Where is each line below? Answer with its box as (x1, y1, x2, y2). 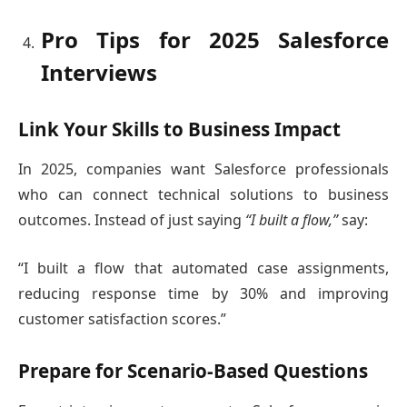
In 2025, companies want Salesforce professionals (18, 159, 389, 180)
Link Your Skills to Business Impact (18, 115, 341, 142)
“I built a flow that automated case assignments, (18, 257, 389, 278)
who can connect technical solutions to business (18, 184, 389, 205)
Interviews (41, 57, 157, 88)
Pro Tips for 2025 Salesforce (41, 25, 389, 55)
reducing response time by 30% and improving (18, 283, 389, 303)
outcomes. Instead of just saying (18, 210, 245, 231)
